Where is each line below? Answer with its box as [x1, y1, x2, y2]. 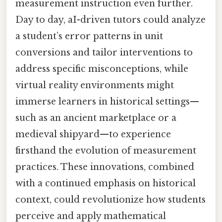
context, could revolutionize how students [15, 194, 206, 205]
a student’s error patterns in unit [15, 30, 163, 42]
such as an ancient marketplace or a [15, 112, 176, 123]
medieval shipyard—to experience [15, 128, 171, 140]
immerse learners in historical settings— [15, 96, 199, 107]
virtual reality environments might [15, 79, 174, 91]
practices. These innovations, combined [15, 161, 194, 172]
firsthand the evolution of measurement [15, 145, 196, 156]
